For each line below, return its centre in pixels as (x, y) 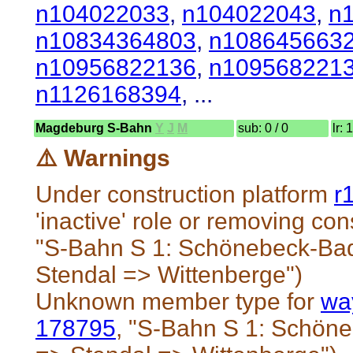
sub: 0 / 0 (263, 128)
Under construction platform (185, 194)
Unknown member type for (178, 301)
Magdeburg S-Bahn (95, 128)
